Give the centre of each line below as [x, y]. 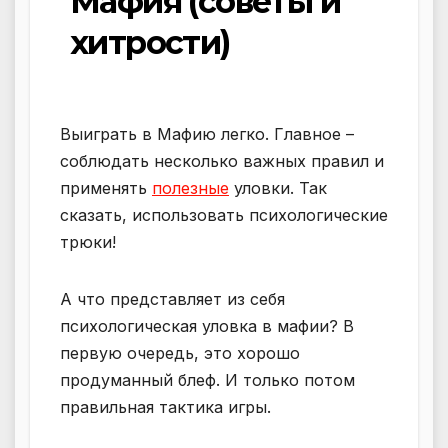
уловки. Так [278, 187]
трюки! [88, 241]
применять [106, 187]
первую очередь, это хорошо [180, 352]
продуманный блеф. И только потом [207, 379]
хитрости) [150, 42]
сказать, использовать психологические [224, 214]
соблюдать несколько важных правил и [222, 160]
